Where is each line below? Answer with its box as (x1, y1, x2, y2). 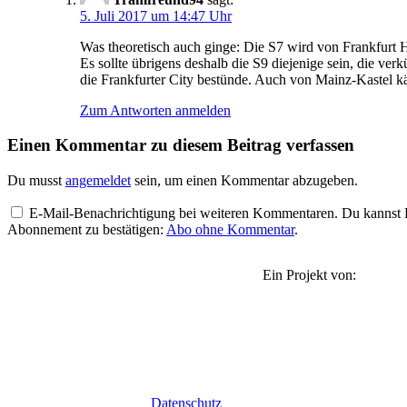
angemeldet (65, 173, 131, 189)
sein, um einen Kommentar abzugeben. (131, 173, 358, 189)
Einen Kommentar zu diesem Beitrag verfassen (7, 135, 354, 155)
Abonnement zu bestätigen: (7, 222, 166, 238)
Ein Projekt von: (262, 267, 356, 283)
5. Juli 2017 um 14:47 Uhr (80, 7, 232, 24)
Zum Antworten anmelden (80, 102, 231, 118)
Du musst (7, 173, 65, 189)
